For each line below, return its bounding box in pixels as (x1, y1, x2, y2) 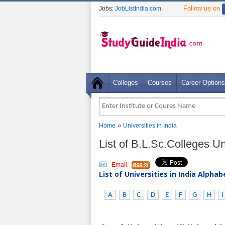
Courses (148, 79, 172, 86)
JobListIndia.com (115, 5, 161, 12)
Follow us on (183, 5, 222, 12)
